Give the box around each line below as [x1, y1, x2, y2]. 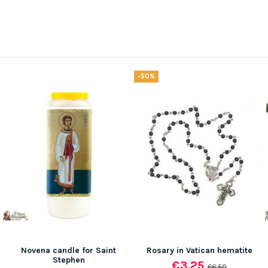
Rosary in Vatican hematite [147, 245, 252, 255]
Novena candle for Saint [21, 245, 116, 255]
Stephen [52, 254, 85, 265]
